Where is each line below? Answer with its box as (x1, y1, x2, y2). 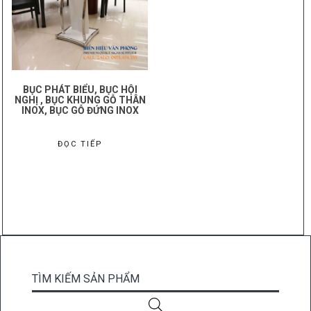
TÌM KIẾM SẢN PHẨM (31, 271, 140, 285)
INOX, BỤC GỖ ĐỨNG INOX (21, 105, 139, 117)
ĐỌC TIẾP (57, 140, 103, 149)
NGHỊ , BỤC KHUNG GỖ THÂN (14, 94, 146, 106)
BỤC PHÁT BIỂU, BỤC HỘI (22, 84, 137, 96)
